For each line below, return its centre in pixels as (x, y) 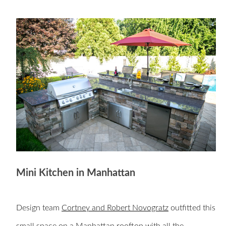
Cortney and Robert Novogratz (115, 208)
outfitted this (192, 208)
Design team (39, 208)
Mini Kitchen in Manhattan (76, 173)
